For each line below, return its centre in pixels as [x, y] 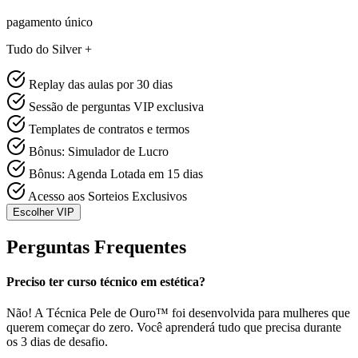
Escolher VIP [44, 212]
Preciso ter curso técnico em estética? [106, 282]
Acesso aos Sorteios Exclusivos [107, 196]
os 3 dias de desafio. [57, 342]
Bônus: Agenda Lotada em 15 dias [116, 173]
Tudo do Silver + [49, 49]
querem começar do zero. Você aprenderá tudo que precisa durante [174, 328]
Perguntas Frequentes [96, 247]
